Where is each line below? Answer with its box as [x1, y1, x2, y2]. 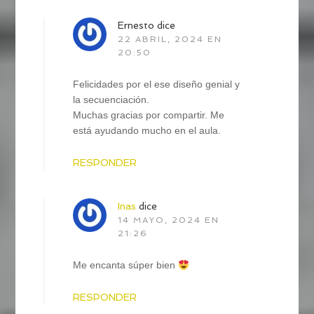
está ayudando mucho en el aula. [73, 125, 221, 137]
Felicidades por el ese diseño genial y [73, 78, 240, 90]
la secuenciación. [73, 94, 150, 106]
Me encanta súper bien [73, 259, 179, 271]
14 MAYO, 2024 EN [118, 215, 220, 226]
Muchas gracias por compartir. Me [73, 109, 225, 121]
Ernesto [118, 20, 155, 32]
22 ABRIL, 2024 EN [118, 34, 223, 45]
